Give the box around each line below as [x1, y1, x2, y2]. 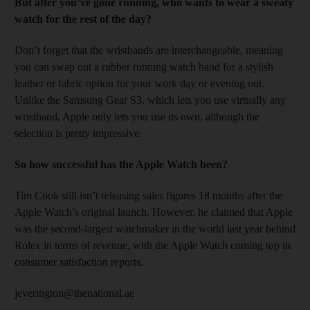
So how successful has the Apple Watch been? [15, 158, 228, 170]
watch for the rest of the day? [15, 12, 152, 25]
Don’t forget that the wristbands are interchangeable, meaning [15, 44, 283, 56]
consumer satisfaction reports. [15, 255, 143, 268]
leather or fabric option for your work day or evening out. [15, 77, 264, 89]
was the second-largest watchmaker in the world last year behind [15, 222, 295, 235]
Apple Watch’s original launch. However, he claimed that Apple [15, 206, 293, 218]
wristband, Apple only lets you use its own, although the [15, 110, 259, 122]
